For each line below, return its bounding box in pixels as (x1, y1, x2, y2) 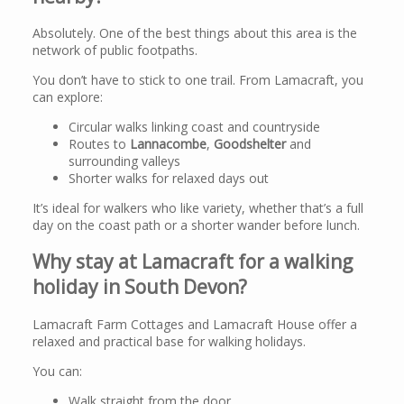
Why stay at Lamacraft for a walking (32, 249, 353, 275)
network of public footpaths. (32, 41, 197, 60)
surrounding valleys (69, 152, 180, 170)
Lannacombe (130, 135, 207, 153)
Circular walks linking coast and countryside (69, 118, 320, 136)
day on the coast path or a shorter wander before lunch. (32, 216, 360, 234)
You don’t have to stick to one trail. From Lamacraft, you (32, 71, 363, 89)
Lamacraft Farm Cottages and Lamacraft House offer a (32, 315, 357, 333)
